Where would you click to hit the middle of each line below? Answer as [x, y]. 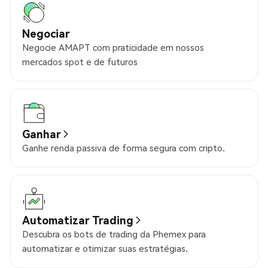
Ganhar [42, 134]
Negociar [46, 33]
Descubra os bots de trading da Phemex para [114, 234]
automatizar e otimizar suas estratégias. [105, 249]
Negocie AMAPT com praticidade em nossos [113, 48]
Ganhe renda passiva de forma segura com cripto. [124, 148]
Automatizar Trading [78, 220]
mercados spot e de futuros [80, 62]
